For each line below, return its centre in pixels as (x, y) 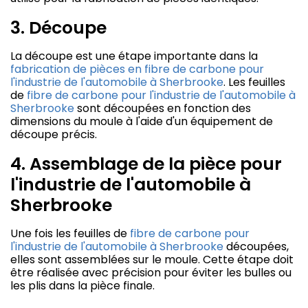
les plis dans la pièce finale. (82, 286)
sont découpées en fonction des (163, 109)
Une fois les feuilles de (70, 234)
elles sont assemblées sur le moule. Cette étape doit (152, 260)
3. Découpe (58, 28)
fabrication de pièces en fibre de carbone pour (137, 69)
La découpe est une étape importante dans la (134, 56)
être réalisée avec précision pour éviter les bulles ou (151, 273)
